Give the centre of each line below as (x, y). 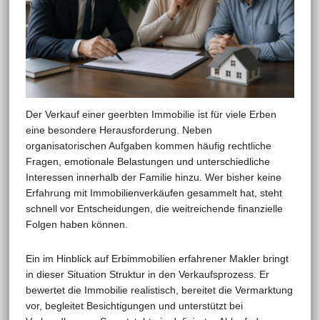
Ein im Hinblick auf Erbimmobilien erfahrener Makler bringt (157, 258)
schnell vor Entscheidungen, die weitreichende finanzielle (154, 208)
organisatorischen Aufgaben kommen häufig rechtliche (148, 145)
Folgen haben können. (76, 224)
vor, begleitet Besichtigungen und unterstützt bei (134, 305)
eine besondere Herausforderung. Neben (119, 130)
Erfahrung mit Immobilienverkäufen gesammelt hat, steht (154, 192)
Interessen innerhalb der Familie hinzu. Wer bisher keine (153, 177)
